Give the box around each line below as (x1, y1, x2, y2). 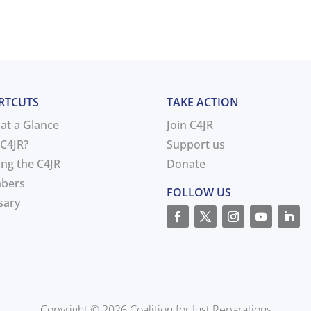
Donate (167, 155, 206, 171)
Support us (167, 136, 226, 152)
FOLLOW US (167, 184, 232, 200)
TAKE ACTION (167, 94, 239, 110)
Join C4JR (167, 117, 214, 133)
